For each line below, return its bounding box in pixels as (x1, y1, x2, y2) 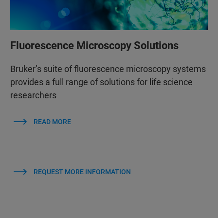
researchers (10, 90, 56, 101)
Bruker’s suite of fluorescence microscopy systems (10, 64, 206, 74)
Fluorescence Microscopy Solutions (10, 39, 179, 52)
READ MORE (34, 118, 72, 126)
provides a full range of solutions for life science (10, 77, 193, 88)
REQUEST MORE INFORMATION (34, 168, 131, 176)
